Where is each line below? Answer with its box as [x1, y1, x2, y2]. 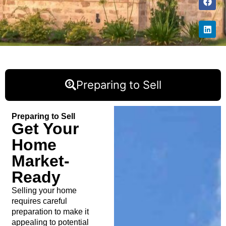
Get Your [11, 119, 79, 138]
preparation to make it [11, 207, 89, 216]
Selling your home [11, 186, 77, 195]
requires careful [11, 196, 67, 205]
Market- [11, 151, 70, 170]
